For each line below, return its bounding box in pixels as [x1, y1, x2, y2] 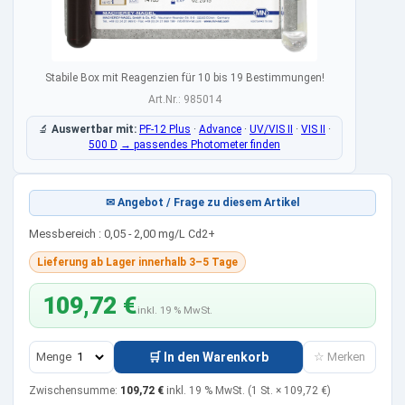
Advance [199, 123, 241, 137]
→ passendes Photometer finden [120, 138, 280, 152]
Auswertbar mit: [52, 123, 137, 137]
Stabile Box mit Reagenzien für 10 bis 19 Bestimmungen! [44, 71, 325, 85]
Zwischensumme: [28, 383, 120, 397]
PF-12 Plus [139, 123, 191, 137]
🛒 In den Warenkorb [147, 349, 268, 364]
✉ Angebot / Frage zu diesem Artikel [105, 196, 300, 210]
